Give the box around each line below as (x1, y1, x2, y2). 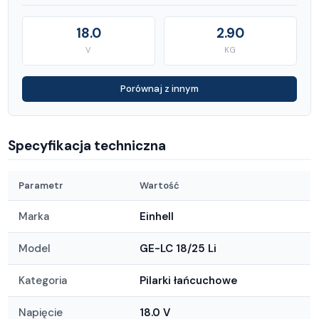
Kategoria (19, 273, 68, 288)
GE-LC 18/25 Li (140, 241, 217, 256)
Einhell (140, 209, 174, 224)
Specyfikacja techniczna (8, 136, 167, 155)
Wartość (140, 179, 180, 192)
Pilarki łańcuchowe (140, 273, 238, 288)
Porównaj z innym (120, 83, 199, 95)
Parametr (19, 179, 64, 192)
